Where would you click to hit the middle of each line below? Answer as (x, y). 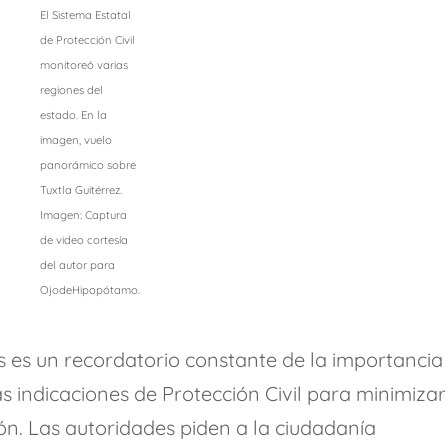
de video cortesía (83, 240)
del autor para (77, 265)
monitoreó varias (83, 65)
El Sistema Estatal (85, 15)
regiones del (71, 90)
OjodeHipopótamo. (89, 290)
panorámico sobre (87, 165)
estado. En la (73, 115)
